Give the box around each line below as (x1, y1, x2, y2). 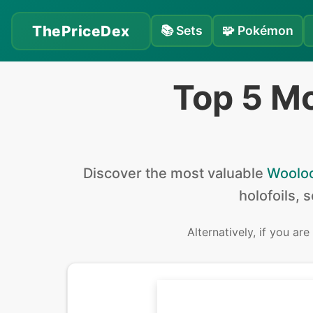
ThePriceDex (32, 22, 130, 40)
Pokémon (237, 23, 293, 38)
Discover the (83, 165, 170, 182)
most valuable (170, 165, 263, 182)
